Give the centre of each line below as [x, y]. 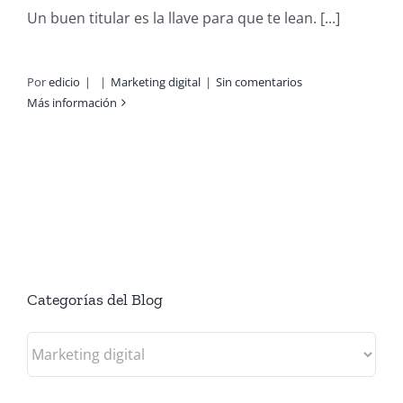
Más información [72, 102]
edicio [64, 81]
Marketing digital [156, 81]
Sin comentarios [259, 81]
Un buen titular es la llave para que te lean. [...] [184, 18]
